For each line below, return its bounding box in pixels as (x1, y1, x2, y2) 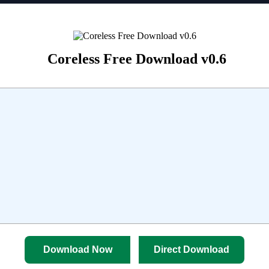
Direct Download (154, 244, 229, 255)
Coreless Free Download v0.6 (47, 51, 226, 67)
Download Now (43, 244, 112, 255)
